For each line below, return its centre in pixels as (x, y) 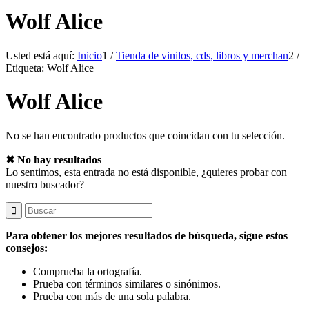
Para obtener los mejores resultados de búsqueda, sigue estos (147, 235)
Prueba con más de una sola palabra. (112, 296)
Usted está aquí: (40, 55)
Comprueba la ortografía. (88, 271)
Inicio (90, 55)
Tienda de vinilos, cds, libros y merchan (202, 55)
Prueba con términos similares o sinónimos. (127, 283)
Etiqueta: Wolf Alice (50, 68)
